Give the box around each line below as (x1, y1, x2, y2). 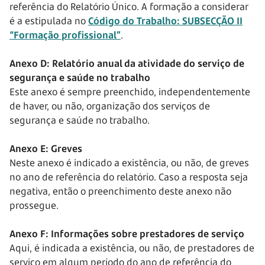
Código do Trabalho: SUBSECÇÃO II (88, 14, 243, 27)
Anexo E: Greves (9, 142, 82, 155)
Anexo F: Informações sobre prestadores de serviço (9, 227, 244, 240)
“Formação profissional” (9, 28, 121, 41)
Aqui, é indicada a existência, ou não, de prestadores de (9, 241, 254, 254)
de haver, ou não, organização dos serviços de (9, 99, 210, 112)
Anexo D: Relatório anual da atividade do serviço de (9, 57, 244, 70)
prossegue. (9, 199, 59, 212)
